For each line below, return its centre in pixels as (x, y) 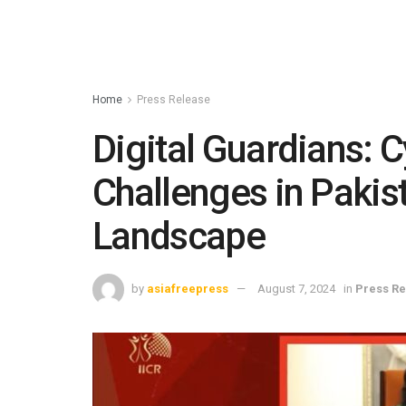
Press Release (174, 100)
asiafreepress (188, 288)
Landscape (179, 236)
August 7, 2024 (296, 288)
